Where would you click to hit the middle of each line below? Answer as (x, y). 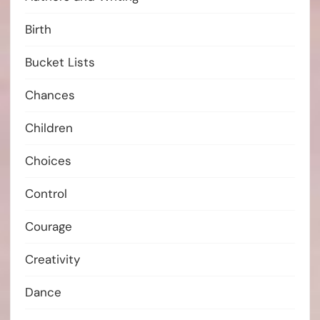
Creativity (52, 259)
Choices (48, 160)
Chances (50, 95)
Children (49, 127)
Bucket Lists (60, 62)
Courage (49, 226)
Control (46, 193)
